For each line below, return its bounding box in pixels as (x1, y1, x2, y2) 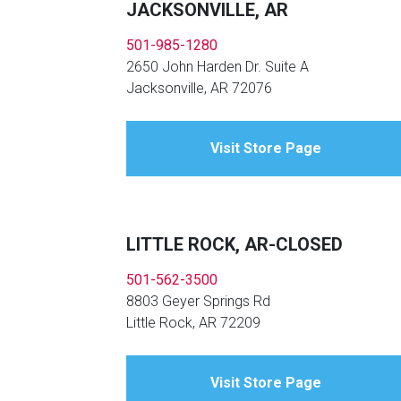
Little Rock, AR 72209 (126, 314, 260, 332)
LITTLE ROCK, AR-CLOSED (126, 234, 343, 256)
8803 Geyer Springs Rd (126, 293, 270, 311)
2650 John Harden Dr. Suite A (126, 58, 309, 76)
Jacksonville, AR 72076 (126, 80, 272, 98)
